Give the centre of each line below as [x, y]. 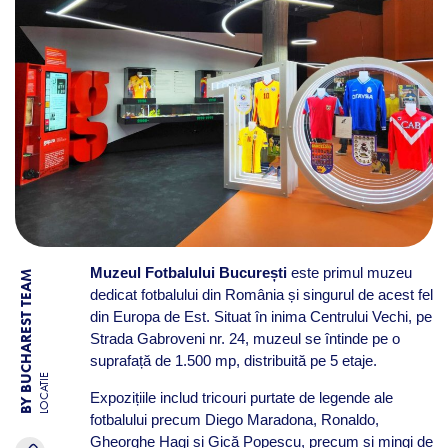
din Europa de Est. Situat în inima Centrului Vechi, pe [260, 316]
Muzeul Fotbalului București [188, 272]
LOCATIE [44, 393]
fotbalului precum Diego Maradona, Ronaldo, [234, 419]
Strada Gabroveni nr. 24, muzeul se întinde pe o [244, 338]
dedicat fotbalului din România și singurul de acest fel [261, 294]
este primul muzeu [349, 272]
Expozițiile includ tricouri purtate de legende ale [241, 397]
